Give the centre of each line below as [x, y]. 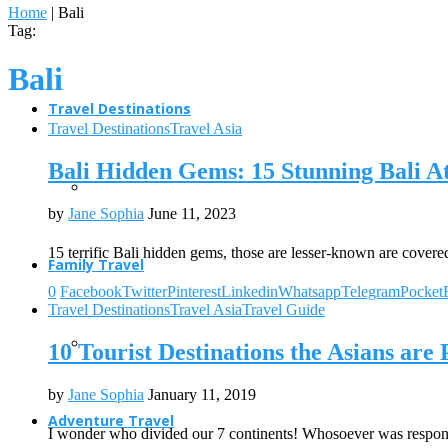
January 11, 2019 [202, 394]
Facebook [91, 291]
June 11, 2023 [192, 213]
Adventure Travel [111, 420]
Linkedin [249, 291]
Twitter [144, 291]
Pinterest [194, 291]
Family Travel [96, 264]
